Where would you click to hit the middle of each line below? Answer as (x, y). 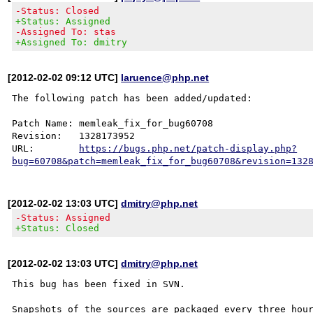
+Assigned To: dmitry (72, 42)
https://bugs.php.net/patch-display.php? (188, 148)
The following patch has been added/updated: (132, 98)
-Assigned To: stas (66, 31)
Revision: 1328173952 (74, 136)
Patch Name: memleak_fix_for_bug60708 (113, 123)
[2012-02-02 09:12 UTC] (65, 77)
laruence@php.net (165, 77)
